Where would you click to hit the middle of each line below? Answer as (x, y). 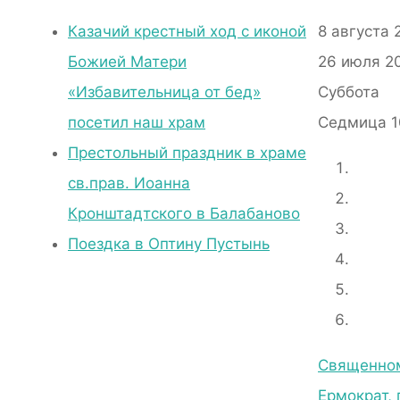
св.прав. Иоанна (129, 183)
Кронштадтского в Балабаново (184, 214)
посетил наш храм (137, 123)
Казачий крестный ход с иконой (187, 32)
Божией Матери (127, 62)
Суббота (349, 92)
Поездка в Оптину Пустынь (169, 244)
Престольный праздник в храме (187, 153)
